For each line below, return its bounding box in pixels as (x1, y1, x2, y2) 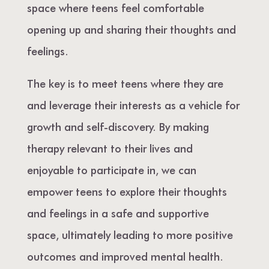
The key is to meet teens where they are (26, 75, 223, 91)
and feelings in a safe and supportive (26, 205, 209, 220)
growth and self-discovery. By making (26, 118, 209, 134)
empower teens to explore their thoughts (26, 183, 227, 199)
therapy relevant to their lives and (26, 140, 193, 156)
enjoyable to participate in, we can (26, 162, 196, 177)
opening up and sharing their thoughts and (26, 21, 236, 37)
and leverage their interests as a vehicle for (26, 97, 240, 112)
